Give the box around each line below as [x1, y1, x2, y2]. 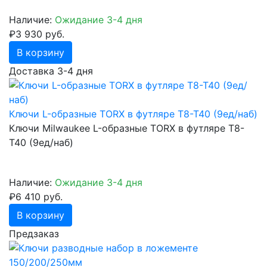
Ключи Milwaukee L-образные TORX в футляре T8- [9, 122, 244, 135]
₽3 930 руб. [9, 28, 64, 41]
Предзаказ [9, 228, 59, 240]
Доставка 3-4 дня [9, 65, 93, 77]
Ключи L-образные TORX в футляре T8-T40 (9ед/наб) [9, 108, 257, 120]
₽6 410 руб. [9, 191, 63, 203]
